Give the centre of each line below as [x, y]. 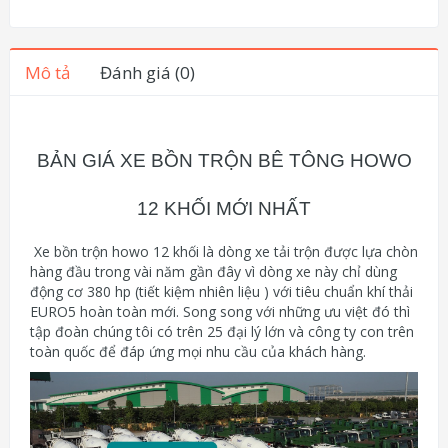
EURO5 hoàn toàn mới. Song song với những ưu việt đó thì [220, 311]
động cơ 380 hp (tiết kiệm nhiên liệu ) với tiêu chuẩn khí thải [221, 291]
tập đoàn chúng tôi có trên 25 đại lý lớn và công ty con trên [222, 331]
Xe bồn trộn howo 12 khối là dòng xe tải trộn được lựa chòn [224, 251]
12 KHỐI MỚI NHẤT [224, 208]
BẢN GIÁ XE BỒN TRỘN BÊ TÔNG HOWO [224, 160]
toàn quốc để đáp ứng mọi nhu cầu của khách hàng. [198, 351]
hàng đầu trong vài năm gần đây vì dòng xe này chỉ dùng [213, 271]
